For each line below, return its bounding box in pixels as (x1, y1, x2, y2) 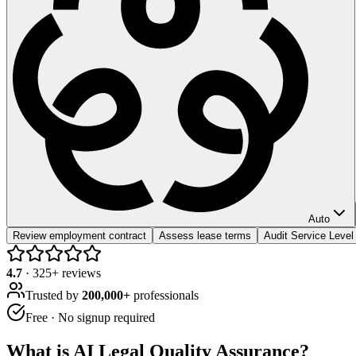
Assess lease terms (159, 229, 251, 242)
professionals (130, 288, 199, 302)
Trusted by (25, 288, 82, 302)
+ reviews (52, 265, 101, 280)
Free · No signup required (25, 310, 155, 324)
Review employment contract (13, 229, 146, 242)
